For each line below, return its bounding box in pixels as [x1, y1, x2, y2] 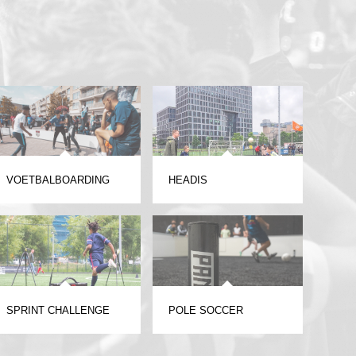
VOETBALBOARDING [6, 174, 110, 187]
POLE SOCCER [168, 304, 243, 316]
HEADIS [168, 174, 207, 187]
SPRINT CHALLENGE [6, 304, 110, 316]
